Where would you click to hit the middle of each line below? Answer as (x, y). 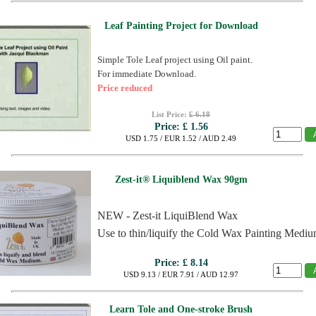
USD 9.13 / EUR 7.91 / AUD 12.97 (181, 274)
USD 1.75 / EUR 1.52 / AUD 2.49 (181, 138)
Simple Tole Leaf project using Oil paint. (175, 60)
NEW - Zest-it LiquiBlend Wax (168, 215)
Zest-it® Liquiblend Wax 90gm (181, 180)
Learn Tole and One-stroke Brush (181, 309)
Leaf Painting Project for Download (181, 26)
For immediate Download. (147, 74)
